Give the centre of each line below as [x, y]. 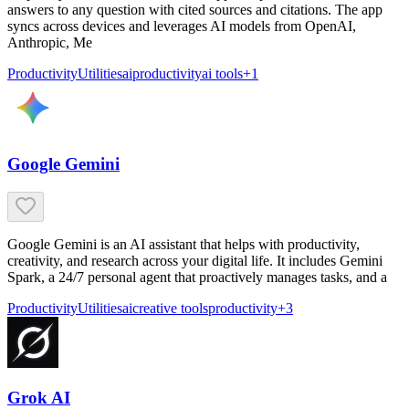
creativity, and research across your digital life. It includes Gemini [195, 260]
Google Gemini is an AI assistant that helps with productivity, [184, 244]
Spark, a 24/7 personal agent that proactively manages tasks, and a [197, 277]
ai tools [222, 74]
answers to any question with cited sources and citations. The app [195, 10]
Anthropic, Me [50, 43]
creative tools [170, 308]
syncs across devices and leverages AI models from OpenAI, [182, 26]
